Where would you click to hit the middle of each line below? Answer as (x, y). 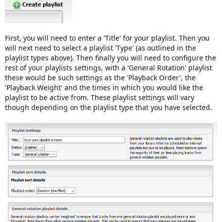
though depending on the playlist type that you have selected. (109, 107)
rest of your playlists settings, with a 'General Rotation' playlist (109, 67)
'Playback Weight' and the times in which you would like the (104, 87)
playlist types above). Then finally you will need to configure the (111, 57)
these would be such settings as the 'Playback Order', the (100, 77)
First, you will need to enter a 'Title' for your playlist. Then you (107, 38)
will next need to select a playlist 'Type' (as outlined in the (101, 48)
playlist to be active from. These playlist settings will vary (100, 97)
